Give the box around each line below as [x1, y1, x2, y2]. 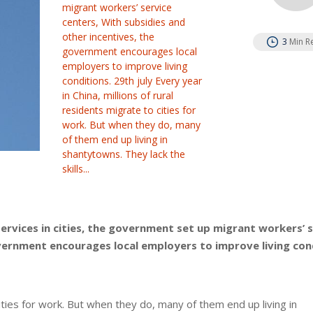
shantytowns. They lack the [62, 147, 186, 161]
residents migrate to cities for [62, 103, 196, 117]
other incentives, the [62, 30, 155, 43]
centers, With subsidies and [62, 15, 186, 29]
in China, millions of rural [62, 89, 174, 102]
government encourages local [62, 45, 198, 58]
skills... [62, 162, 90, 175]
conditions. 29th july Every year [62, 74, 203, 87]
